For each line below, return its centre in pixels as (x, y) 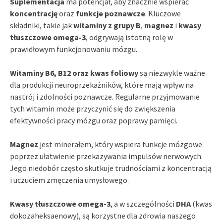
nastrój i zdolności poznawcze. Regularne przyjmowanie (105, 96)
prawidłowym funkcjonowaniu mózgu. (74, 49)
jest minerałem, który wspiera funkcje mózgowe (120, 144)
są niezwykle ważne (172, 73)
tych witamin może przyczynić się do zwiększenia (93, 108)
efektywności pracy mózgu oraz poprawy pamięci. (94, 120)
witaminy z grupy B (107, 25)
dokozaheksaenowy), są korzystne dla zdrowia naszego (103, 215)
